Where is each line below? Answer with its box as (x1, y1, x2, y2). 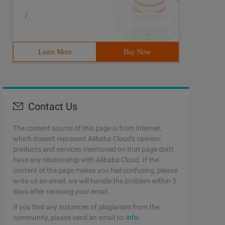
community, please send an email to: (13, 213, 126, 221)
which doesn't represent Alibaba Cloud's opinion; (13, 135, 161, 143)
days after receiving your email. (13, 187, 109, 195)
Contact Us (28, 100, 77, 113)
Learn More (38, 48, 72, 56)
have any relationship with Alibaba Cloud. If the (13, 156, 159, 164)
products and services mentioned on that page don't (13, 145, 174, 153)
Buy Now (124, 48, 151, 56)
